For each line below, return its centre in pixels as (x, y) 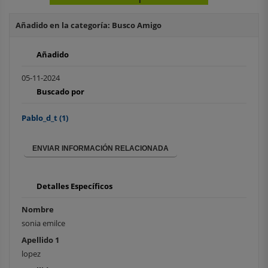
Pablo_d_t (40, 118)
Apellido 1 (40, 240)
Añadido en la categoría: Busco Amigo (89, 25)
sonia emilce (43, 223)
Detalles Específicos (74, 186)
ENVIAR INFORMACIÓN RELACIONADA (100, 148)
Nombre (38, 210)
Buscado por (60, 91)
